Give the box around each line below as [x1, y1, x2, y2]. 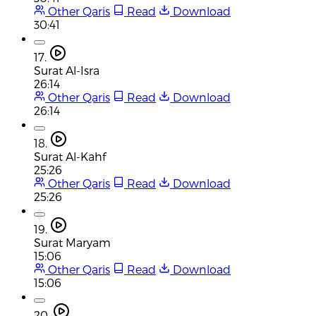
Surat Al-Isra [34, 63, 99, 77]
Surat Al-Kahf [34, 149, 106, 163]
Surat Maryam [34, 235, 111, 249]
